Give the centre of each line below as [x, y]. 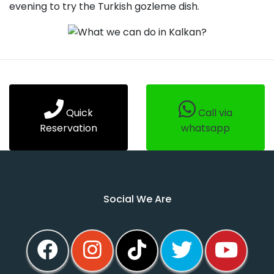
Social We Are [137, 199]
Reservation [68, 128]
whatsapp [206, 128]
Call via [215, 113]
